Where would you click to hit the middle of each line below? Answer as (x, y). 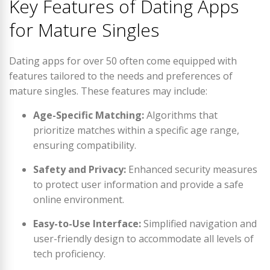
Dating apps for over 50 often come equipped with (123, 61)
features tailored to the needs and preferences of (121, 76)
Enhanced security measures (192, 169)
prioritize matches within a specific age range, (136, 130)
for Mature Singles (84, 30)
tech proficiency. (69, 254)
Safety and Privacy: (80, 169)
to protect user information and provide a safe (138, 184)
